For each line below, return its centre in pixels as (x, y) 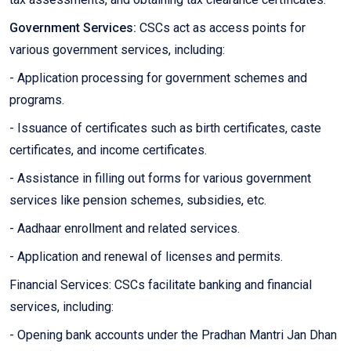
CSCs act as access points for (221, 28)
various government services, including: (117, 50)
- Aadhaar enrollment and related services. (125, 229)
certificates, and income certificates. (108, 150)
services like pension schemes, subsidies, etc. (138, 201)
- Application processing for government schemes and (158, 78)
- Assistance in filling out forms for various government (160, 179)
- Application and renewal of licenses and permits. (146, 257)
